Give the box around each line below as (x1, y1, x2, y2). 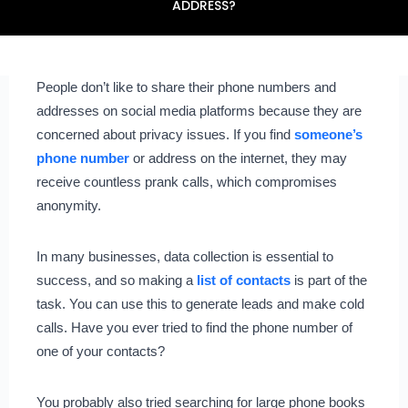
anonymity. (36, 197, 105, 213)
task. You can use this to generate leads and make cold (36, 295, 364, 311)
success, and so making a (36, 271, 193, 288)
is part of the (290, 271, 367, 288)
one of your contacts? (36, 342, 168, 359)
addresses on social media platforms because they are (36, 102, 362, 118)
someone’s (293, 126, 362, 142)
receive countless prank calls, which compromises (36, 173, 337, 189)
